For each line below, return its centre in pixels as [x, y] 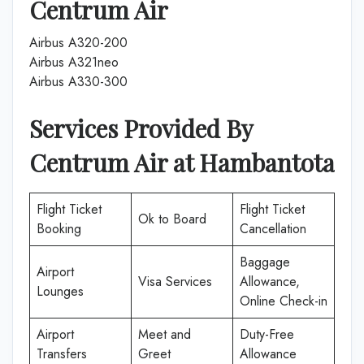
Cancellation [273, 229]
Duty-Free [267, 334]
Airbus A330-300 [78, 82]
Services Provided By [141, 128]
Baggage [265, 262]
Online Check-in [284, 301]
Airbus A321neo [74, 62]
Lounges [60, 291]
